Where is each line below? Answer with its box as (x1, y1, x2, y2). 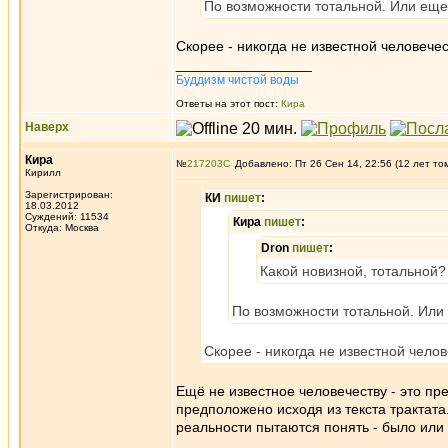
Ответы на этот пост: (176, 98, 281, 109)
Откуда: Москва (25, 222, 99, 233)
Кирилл (25, 167, 61, 178)
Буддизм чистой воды (176, 73, 299, 87)
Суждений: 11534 (25, 211, 109, 222)
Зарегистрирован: (25, 189, 113, 200)
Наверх (25, 120, 69, 134)
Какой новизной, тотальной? (260, 263, 446, 279)
